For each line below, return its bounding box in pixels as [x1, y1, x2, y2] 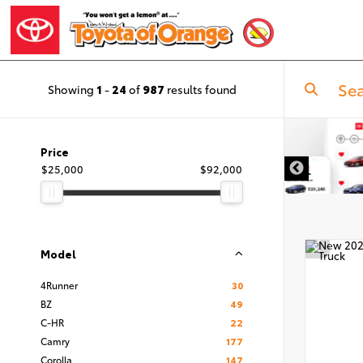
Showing [47, 80, 96, 97]
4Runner [41, 278, 78, 292]
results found [164, 80, 237, 97]
